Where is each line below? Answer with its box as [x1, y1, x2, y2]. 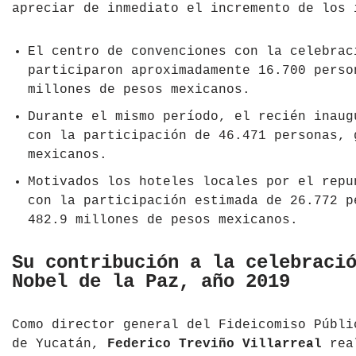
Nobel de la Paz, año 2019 [12, 271, 290, 293]
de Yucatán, [12, 337, 107, 352]
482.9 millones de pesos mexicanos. [28, 213, 298, 228]
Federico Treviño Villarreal [107, 337, 322, 352]
